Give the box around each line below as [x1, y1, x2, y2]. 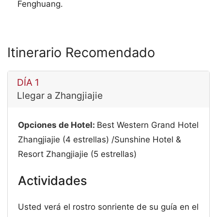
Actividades [18, 172, 88, 188]
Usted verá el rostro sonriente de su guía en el [18, 202, 199, 212]
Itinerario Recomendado [7, 44, 155, 61]
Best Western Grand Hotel [97, 120, 199, 130]
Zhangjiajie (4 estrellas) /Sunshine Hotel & [18, 135, 182, 145]
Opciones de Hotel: [18, 120, 97, 130]
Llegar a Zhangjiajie [16, 90, 103, 102]
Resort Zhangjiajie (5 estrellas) [18, 149, 137, 159]
